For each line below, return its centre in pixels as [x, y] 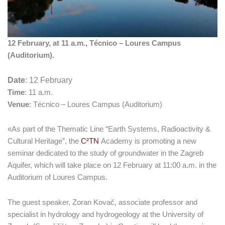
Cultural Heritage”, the [44, 141]
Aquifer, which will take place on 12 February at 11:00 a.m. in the [112, 165]
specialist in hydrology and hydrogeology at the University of [105, 214]
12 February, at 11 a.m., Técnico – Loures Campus [94, 43]
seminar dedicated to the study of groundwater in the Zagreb [105, 153]
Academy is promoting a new [149, 141]
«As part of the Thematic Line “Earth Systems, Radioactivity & [109, 129]
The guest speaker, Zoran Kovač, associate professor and [102, 202]
